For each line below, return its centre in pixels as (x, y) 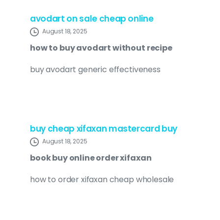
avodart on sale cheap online (92, 19)
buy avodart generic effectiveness (95, 70)
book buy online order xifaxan (91, 158)
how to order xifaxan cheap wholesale (102, 180)
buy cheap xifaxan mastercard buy (104, 129)
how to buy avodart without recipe (101, 48)
